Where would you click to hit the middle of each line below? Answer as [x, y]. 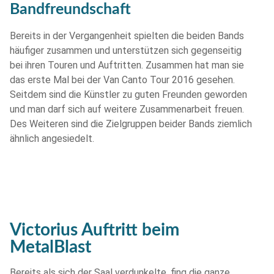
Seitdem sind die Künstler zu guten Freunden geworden [128, 95]
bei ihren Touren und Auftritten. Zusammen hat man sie [127, 65]
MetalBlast [50, 247]
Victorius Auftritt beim [94, 230]
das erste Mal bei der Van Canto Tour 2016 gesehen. [122, 80]
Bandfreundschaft [70, 10]
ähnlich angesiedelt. [52, 139]
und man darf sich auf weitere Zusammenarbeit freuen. [127, 109]
